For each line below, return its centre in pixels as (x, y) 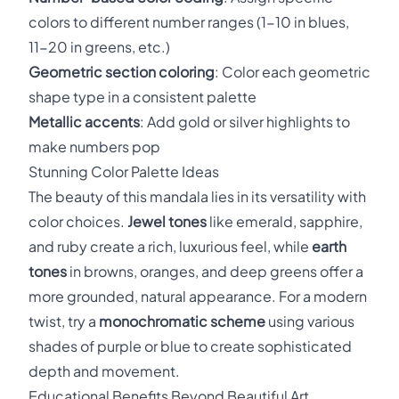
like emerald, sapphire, (285, 221)
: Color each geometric (293, 72)
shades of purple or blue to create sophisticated (190, 346)
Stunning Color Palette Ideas (124, 171)
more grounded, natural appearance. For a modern (198, 296)
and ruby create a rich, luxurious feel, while (170, 246)
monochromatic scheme (182, 321)
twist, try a (64, 321)
